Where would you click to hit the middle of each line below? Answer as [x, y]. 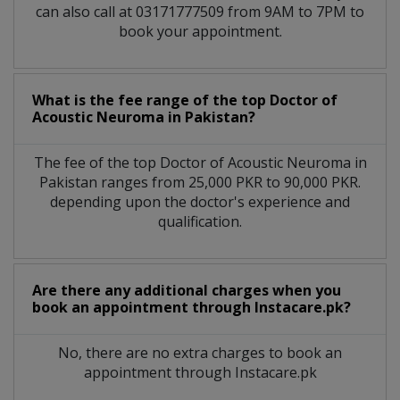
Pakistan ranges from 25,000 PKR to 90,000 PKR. [200, 183]
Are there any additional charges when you [187, 291]
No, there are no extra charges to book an [200, 353]
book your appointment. [200, 32]
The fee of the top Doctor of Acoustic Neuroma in [200, 163]
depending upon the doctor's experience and [200, 202]
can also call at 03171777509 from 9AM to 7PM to [200, 12]
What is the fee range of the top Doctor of [185, 100]
